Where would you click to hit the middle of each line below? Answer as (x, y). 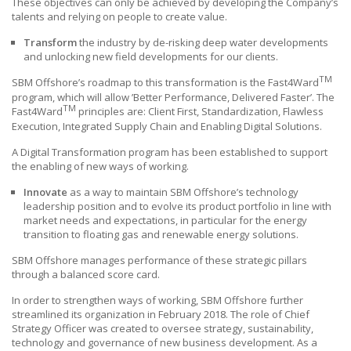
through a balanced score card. (86, 274)
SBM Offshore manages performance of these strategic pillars (159, 260)
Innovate (45, 192)
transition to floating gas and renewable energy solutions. (161, 234)
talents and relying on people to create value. (119, 16)
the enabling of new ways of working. (100, 166)
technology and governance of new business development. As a (165, 342)
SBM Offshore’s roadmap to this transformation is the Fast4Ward (165, 82)
